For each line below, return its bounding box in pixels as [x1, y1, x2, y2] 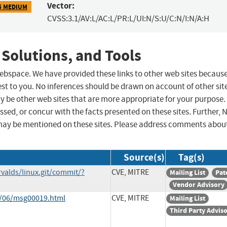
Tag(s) [178, 151, 205, 164]
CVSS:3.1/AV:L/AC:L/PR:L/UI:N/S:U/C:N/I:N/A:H [47, 13, 209, 24]
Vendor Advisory [173, 180, 224, 190]
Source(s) [124, 151, 165, 164]
